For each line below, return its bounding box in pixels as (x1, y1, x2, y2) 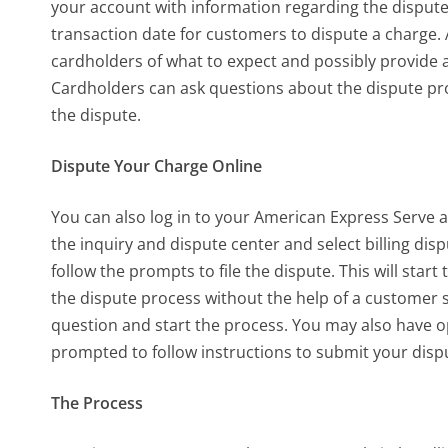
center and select (227, 233, 366, 256)
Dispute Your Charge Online (51, 155, 263, 178)
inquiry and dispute (80, 233, 228, 256)
